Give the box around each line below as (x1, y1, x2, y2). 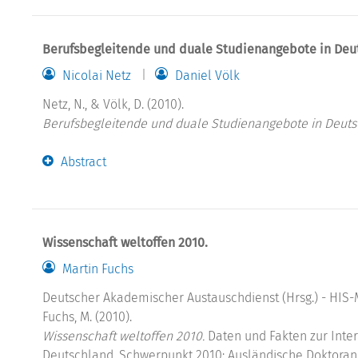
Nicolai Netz (62, 67, 131, 83)
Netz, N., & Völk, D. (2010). (42, 96, 184, 112)
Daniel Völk (175, 67, 240, 83)
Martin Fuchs (62, 261, 133, 276)
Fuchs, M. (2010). (42, 308, 132, 324)
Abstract (61, 153, 106, 169)
